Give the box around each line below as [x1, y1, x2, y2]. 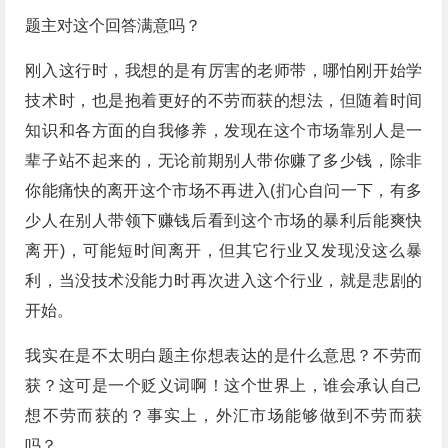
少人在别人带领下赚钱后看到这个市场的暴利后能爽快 [25, 212, 423, 230]
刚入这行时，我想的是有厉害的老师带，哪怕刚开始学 [25, 62, 423, 80]
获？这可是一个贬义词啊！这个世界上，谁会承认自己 [25, 377, 423, 395]
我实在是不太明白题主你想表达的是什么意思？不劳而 [25, 347, 423, 365]
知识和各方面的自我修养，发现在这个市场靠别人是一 [25, 122, 423, 140]
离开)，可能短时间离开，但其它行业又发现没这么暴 [25, 242, 423, 260]
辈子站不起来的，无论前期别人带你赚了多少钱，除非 [25, 152, 423, 170]
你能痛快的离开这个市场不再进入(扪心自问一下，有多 [25, 182, 423, 200]
